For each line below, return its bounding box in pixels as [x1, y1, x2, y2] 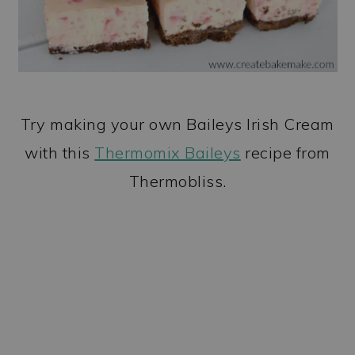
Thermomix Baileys [94, 142, 241, 162]
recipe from [240, 142, 330, 162]
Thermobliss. [128, 170, 227, 191]
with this [25, 142, 95, 162]
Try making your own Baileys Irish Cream [21, 113, 334, 134]
